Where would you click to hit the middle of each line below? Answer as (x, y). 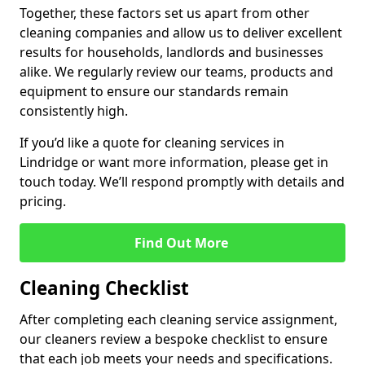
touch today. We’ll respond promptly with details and (182, 182)
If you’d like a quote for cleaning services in (152, 143)
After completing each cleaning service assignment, (178, 319)
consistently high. (74, 111)
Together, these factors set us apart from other (165, 13)
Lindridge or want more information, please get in (174, 162)
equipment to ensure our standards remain (154, 91)
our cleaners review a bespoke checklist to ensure (174, 339)
